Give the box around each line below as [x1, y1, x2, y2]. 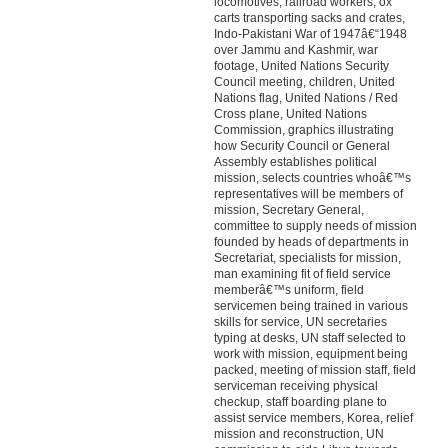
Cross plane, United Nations [213, 107, 367, 121]
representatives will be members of [213, 187, 403, 201]
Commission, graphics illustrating [213, 123, 394, 137]
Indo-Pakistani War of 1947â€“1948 [213, 27, 407, 41]
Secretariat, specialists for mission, [213, 251, 401, 265]
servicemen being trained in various [213, 299, 408, 313]
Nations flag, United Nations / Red [213, 91, 398, 105]
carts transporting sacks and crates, [213, 11, 405, 25]
